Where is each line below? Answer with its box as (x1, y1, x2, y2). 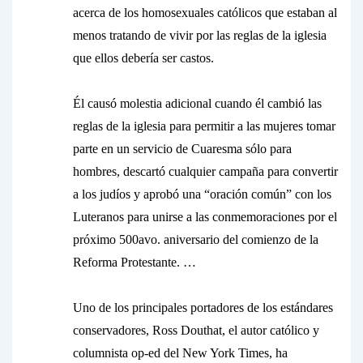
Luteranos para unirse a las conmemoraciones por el (73, 210, 337, 224)
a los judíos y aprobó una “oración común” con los (73, 187, 331, 201)
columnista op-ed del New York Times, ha (73, 346, 288, 360)
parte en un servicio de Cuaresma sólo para (73, 142, 292, 156)
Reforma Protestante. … (73, 255, 196, 269)
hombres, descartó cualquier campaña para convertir (73, 164, 338, 178)
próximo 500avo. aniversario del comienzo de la (73, 233, 318, 246)
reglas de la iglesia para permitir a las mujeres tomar (73, 119, 335, 133)
